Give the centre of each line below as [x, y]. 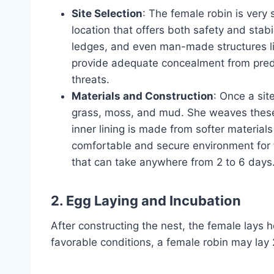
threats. [91, 80]
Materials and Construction [143, 96]
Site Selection [107, 14]
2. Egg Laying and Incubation [146, 201]
